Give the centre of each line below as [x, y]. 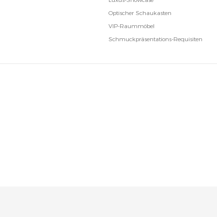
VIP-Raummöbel [132, 26]
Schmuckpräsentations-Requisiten [155, 39]
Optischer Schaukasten [140, 13]
